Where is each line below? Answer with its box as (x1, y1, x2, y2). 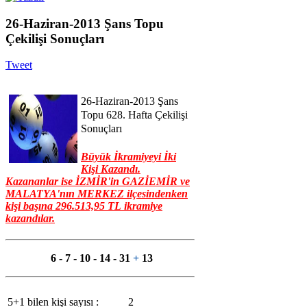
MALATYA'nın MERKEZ (5, 187, 124, 199)
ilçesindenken (124, 187, 188, 199)
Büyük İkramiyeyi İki (81, 150, 176, 162)
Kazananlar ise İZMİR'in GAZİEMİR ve (5, 175, 190, 187)
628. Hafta (106, 109, 155, 121)
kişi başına (5, 199, 56, 212)
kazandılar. (5, 212, 55, 224)
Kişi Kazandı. (81, 162, 140, 175)
